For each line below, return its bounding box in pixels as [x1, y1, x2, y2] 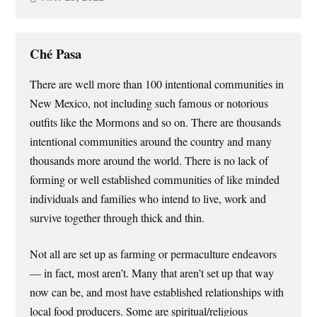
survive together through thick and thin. [30, 209, 205, 226]
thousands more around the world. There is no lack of [30, 152, 269, 168]
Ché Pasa [30, 43, 82, 63]
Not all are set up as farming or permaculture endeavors [30, 246, 277, 262]
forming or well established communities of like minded [30, 171, 280, 188]
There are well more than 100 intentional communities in [30, 76, 284, 92]
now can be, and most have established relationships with [30, 284, 284, 300]
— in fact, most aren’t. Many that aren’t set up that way [30, 265, 275, 281]
